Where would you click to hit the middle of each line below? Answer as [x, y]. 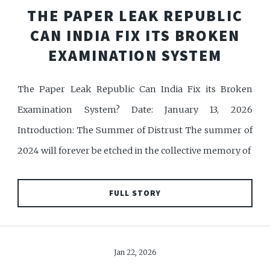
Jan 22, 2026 [135, 253]
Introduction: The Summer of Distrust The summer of [135, 130]
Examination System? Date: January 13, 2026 [135, 110]
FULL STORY [135, 193]
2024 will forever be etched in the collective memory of [134, 151]
